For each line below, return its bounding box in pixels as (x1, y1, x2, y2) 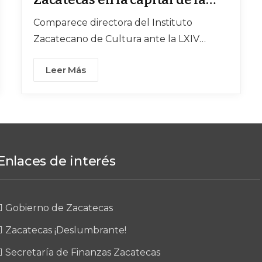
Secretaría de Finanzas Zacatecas (5, 246, 160, 258)
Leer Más (46, 64, 86, 75)
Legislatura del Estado (33, 49, 137, 61)
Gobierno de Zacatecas (5, 202, 113, 213)
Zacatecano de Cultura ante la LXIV (33, 33, 199, 44)
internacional (33, 26, 121, 43)
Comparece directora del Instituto (33, 16, 192, 28)
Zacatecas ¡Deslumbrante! (5, 224, 126, 236)
